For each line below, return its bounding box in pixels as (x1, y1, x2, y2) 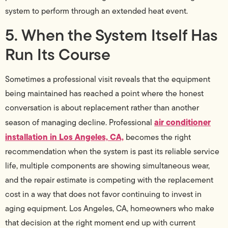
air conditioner (154, 116, 211, 129)
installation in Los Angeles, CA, (5, 131, 124, 144)
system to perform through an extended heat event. (5, 5, 188, 17)
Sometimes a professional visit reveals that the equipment (5, 73, 210, 85)
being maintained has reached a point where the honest (5, 88, 204, 100)
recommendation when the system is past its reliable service (5, 146, 219, 158)
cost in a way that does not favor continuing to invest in (5, 188, 202, 201)
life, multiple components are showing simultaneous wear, (5, 160, 210, 172)
